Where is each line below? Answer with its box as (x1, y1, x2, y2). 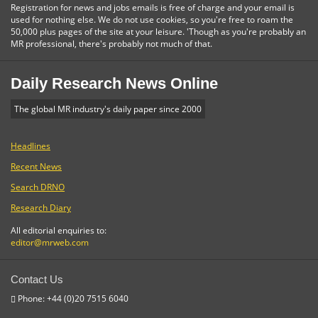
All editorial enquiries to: (11, 224, 106, 236)
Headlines (11, 139, 50, 152)
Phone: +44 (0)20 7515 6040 (16, 292, 128, 305)
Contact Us (11, 273, 63, 285)
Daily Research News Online (11, 74, 218, 92)
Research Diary (11, 201, 71, 214)
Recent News (11, 160, 62, 172)
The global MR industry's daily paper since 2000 (14, 102, 202, 115)
